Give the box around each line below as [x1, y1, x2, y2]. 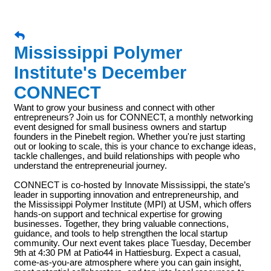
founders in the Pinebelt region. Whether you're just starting [14, 132, 245, 142]
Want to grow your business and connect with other [14, 103, 215, 113]
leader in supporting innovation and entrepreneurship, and [14, 190, 238, 200]
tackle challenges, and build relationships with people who [14, 151, 240, 161]
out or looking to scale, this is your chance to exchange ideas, [14, 142, 256, 151]
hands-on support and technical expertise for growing [14, 209, 222, 219]
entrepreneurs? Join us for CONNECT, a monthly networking [14, 113, 253, 122]
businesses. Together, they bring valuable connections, [14, 219, 229, 229]
